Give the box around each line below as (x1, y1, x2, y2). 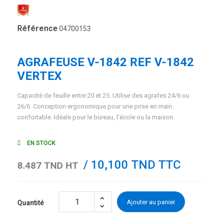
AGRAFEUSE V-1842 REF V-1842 (17, 55, 194, 69)
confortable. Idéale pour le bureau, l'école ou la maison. (17, 113, 175, 121)
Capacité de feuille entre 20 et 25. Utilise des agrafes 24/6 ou (17, 92, 189, 99)
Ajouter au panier (127, 198, 175, 206)
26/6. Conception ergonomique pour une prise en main (17, 103, 172, 110)
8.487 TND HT (17, 160, 78, 171)
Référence (17, 24, 58, 33)
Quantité (17, 199, 44, 207)
